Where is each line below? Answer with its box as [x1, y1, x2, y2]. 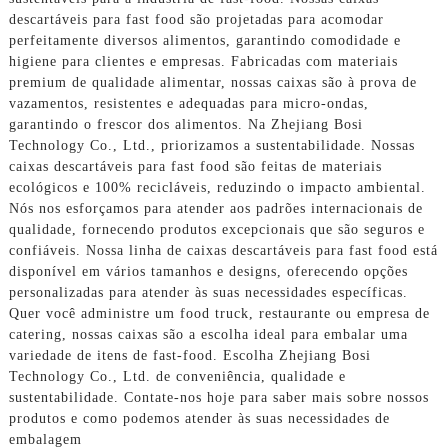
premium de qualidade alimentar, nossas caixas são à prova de [8, 74, 417, 90]
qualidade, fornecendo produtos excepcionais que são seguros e [8, 221, 425, 237]
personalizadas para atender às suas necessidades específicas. [8, 284, 408, 300]
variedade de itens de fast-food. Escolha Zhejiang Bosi [8, 347, 371, 363]
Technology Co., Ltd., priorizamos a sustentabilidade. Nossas [8, 137, 415, 153]
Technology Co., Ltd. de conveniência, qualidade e [8, 368, 346, 384]
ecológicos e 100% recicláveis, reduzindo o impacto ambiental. [8, 179, 426, 195]
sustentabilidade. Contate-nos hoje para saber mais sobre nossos [8, 389, 429, 405]
